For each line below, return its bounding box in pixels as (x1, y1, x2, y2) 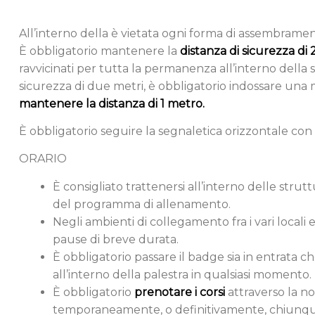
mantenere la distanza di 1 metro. (19, 96, 205, 110)
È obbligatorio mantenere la (19, 44, 180, 58)
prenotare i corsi (134, 285, 228, 299)
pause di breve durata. (53, 232, 179, 246)
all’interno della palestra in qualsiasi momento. (53, 267, 311, 281)
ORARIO (19, 152, 67, 166)
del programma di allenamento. (53, 197, 231, 211)
